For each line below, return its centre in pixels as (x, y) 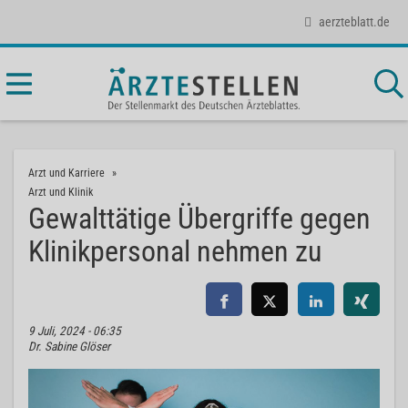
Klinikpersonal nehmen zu (175, 251)
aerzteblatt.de (354, 21)
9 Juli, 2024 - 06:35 (75, 331)
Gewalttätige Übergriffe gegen (199, 219)
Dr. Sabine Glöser (69, 347)
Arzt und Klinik (61, 192)
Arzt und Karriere (66, 173)
